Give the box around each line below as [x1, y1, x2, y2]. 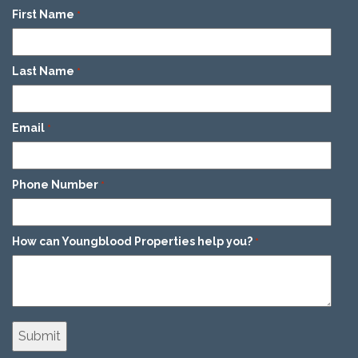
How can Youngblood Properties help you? [12, 234, 253, 248]
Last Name [12, 64, 74, 78]
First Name [12, 7, 74, 21]
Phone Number [12, 177, 98, 191]
